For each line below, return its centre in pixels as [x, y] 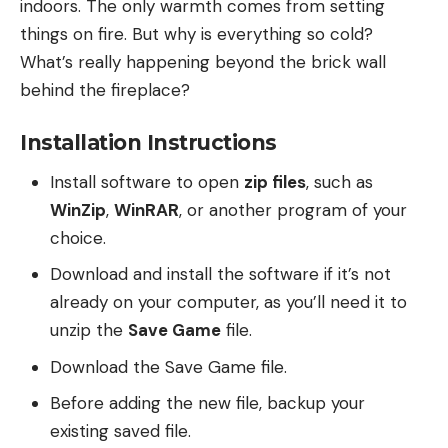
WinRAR [146, 209]
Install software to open [147, 181]
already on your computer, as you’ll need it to [228, 302]
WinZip [78, 209]
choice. [78, 237]
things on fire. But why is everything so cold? [196, 33]
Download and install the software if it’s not [220, 274]
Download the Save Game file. [168, 366]
